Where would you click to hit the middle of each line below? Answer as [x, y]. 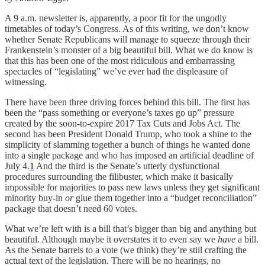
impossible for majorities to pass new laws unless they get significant [132, 187]
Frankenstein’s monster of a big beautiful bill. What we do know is [129, 50]
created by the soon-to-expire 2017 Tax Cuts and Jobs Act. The [122, 123]
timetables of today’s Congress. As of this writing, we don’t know [127, 28]
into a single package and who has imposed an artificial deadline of [129, 155]
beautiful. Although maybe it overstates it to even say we [111, 239]
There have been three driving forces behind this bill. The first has [127, 102]
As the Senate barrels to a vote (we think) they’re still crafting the [126, 250]
